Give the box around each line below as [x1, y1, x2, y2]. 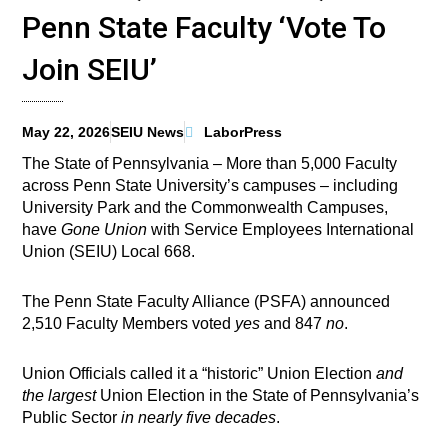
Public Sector [22, 409, 122, 427]
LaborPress [204, 124, 283, 141]
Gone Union [61, 221, 148, 239]
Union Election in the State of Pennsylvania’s [96, 387, 420, 405]
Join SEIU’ [22, 52, 158, 88]
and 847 [260, 315, 327, 333]
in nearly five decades [121, 409, 277, 427]
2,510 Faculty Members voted [22, 315, 236, 333]
